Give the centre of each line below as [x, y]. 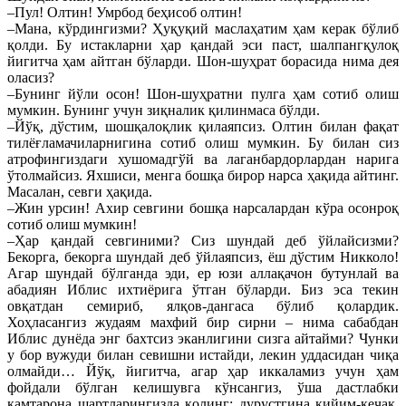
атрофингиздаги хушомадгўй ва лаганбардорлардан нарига [203, 159]
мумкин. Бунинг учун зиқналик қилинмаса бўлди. [164, 110]
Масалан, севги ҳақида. [80, 191]
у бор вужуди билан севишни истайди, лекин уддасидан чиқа [203, 354]
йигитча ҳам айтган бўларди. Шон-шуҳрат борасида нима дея [203, 61]
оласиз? [31, 77]
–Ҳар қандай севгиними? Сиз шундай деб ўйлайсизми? [203, 240]
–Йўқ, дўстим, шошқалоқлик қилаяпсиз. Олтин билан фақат [203, 126]
